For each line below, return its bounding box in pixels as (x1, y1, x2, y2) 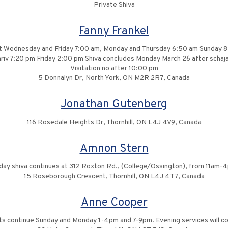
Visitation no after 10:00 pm (70, 64, 158, 73)
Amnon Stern (79, 141, 149, 156)
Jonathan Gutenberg (61, 97, 167, 112)
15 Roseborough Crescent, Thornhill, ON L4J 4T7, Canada (23, 172, 205, 181)
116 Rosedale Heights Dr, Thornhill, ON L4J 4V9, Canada (26, 118, 202, 127)
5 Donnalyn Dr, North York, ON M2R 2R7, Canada (38, 74, 190, 82)
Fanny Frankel (79, 24, 149, 39)
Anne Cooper (80, 195, 148, 210)
